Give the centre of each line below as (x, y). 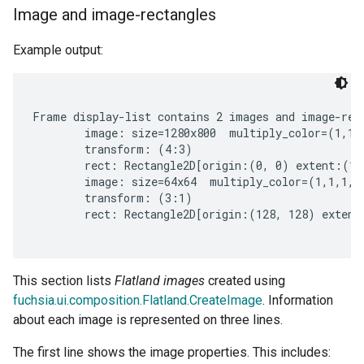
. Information (298, 301)
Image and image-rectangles (115, 15)
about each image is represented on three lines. (148, 320)
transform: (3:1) (113, 198)
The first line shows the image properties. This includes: (172, 353)
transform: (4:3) (113, 149)
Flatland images (160, 281)
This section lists (64, 281)
